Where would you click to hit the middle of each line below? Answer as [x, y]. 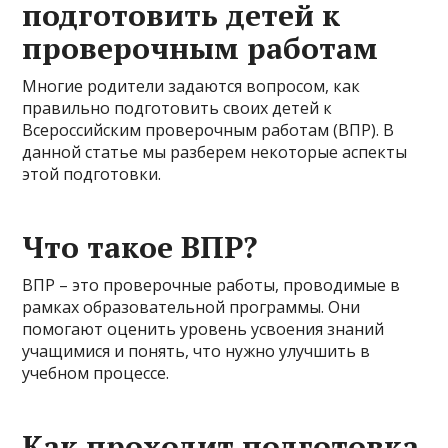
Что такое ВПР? [140, 247]
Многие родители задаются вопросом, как [191, 86]
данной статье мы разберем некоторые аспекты [215, 152]
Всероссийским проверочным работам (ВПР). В [208, 130]
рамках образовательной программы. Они [191, 307]
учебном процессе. [96, 373]
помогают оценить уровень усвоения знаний [203, 329]
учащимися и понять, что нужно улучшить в [196, 351]
